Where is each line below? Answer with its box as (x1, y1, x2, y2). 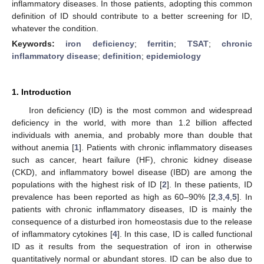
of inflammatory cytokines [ (12, 229, 113, 239)
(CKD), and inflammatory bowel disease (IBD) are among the (12, 167, 252, 177)
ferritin (147, 38, 174, 48)
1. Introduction (12, 87, 71, 97)
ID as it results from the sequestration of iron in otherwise (12, 241, 252, 251)
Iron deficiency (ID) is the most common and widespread (28, 105, 252, 115)
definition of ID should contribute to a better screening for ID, (12, 11, 252, 21)
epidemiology (146, 51, 201, 61)
